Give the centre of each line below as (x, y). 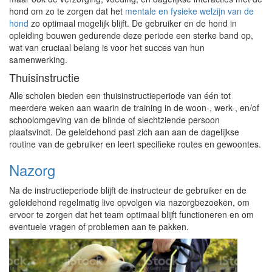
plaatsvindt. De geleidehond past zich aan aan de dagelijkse (124, 132)
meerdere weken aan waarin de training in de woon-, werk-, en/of (134, 107)
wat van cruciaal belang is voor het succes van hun (107, 47)
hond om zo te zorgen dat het (67, 11)
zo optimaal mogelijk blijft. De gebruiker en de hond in (133, 23)
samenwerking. (38, 59)
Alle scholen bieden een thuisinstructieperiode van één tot (120, 95)
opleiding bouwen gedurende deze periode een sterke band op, (131, 35)
